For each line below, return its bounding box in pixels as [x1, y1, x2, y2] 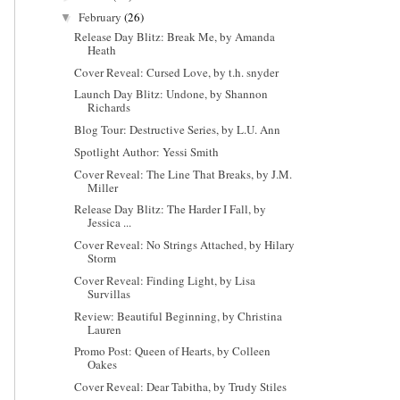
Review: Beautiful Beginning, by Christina [74, 307, 283, 324]
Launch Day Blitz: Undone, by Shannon [74, 86, 269, 103]
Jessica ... [87, 214, 132, 231]
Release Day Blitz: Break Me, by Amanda [74, 28, 276, 45]
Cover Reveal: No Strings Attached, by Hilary [74, 237, 296, 254]
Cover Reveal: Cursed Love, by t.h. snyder [74, 63, 279, 80]
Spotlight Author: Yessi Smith [74, 143, 220, 160]
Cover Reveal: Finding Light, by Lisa [74, 271, 256, 288]
